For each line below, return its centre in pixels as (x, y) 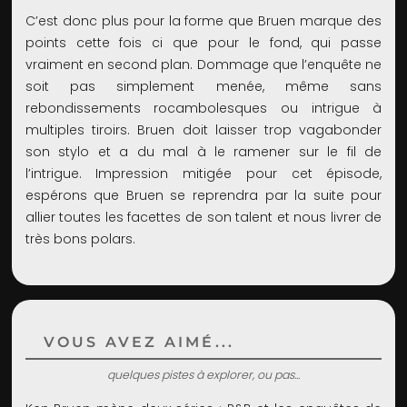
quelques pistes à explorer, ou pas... (203, 374)
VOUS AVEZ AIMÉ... (139, 342)
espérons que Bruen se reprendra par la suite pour (203, 196)
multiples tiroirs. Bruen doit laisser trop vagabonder (203, 130)
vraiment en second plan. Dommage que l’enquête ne (203, 65)
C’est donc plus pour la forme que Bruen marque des (203, 21)
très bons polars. (80, 239)
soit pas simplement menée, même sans (203, 87)
